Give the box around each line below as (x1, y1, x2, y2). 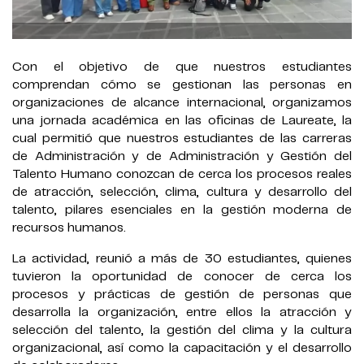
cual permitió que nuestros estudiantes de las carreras (12, 132, 352, 145)
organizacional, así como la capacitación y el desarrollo (12, 342, 352, 355)
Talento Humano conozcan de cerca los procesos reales (12, 168, 352, 181)
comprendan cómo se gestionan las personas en (12, 79, 352, 92)
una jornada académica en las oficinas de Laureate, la (12, 115, 352, 128)
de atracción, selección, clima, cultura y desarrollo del (12, 186, 352, 199)
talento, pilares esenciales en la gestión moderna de (12, 204, 352, 217)
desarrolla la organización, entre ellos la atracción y (12, 306, 352, 319)
